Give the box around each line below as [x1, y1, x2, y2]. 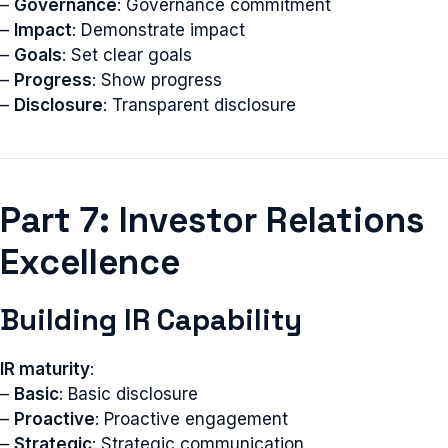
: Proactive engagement [95, 409, 288, 429]
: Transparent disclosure [103, 95, 296, 115]
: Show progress [92, 70, 222, 90]
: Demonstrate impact [72, 20, 245, 40]
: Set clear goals [62, 45, 192, 65]
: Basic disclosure [59, 384, 198, 404]
